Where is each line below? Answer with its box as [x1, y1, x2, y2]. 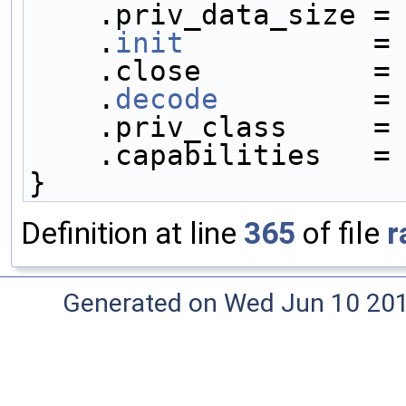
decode [115, 82, 218, 115]
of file [295, 215, 387, 251]
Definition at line [21, 215, 244, 251]
